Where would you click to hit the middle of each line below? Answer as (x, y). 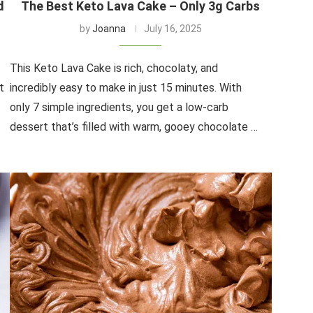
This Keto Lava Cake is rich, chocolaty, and (114, 68)
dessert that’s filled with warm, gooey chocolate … (133, 126)
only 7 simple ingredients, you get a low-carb (119, 107)
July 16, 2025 (173, 28)
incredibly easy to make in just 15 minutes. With (125, 87)
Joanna (109, 28)
